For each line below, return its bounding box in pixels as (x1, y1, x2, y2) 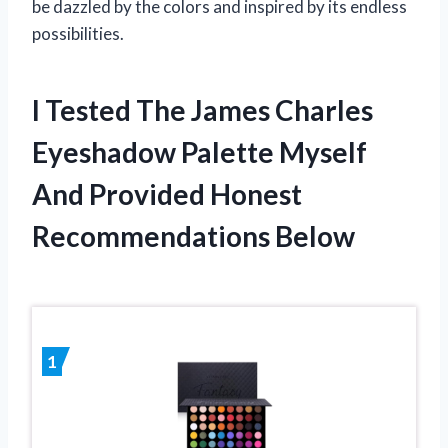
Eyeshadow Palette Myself (32, 134, 367, 169)
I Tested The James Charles (32, 92, 373, 127)
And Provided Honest (32, 176, 302, 211)
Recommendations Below (32, 218, 355, 253)
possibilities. (32, 22, 124, 44)
